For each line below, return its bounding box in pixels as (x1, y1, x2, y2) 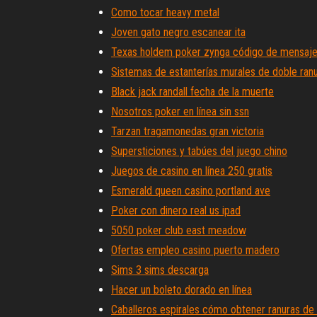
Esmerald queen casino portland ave (111, 184, 270, 197)
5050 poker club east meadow (111, 224, 246, 237)
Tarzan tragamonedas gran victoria (111, 125, 264, 138)
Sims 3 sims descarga (111, 263, 209, 277)
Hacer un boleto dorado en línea (111, 283, 252, 296)
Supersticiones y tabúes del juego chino (111, 144, 287, 158)
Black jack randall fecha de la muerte (111, 85, 274, 98)
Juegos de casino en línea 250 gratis (111, 164, 272, 178)
